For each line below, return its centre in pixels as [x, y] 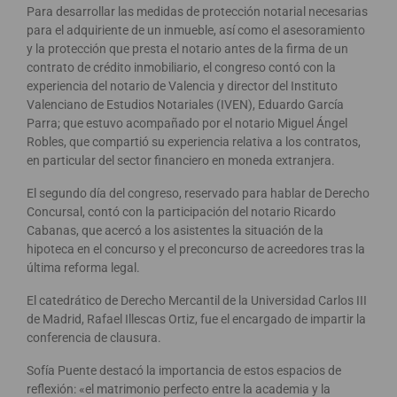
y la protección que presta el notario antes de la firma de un [187, 49]
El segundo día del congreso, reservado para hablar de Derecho [198, 194]
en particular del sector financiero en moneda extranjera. [181, 161]
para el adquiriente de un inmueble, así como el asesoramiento [196, 31]
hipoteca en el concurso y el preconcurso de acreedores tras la [196, 249]
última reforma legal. [83, 268]
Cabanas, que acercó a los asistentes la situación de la [175, 231]
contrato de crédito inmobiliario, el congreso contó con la [181, 68]
